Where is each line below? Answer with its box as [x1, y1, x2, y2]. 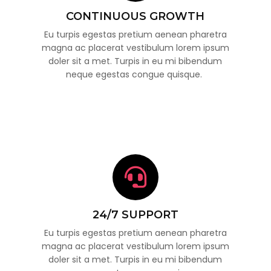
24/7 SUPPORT [92, 207, 178, 221]
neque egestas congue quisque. [66, 68, 205, 81]
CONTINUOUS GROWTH [66, 10, 205, 24]
